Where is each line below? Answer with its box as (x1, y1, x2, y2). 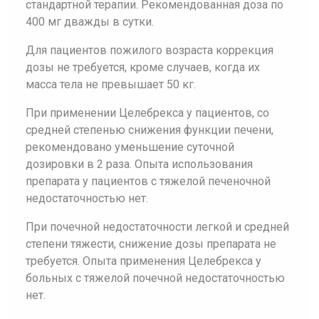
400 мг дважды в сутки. (26, 15, 154, 28)
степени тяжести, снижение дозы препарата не (26, 237, 276, 251)
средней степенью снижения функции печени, (26, 123, 273, 137)
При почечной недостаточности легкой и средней (26, 220, 289, 234)
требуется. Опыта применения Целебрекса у (26, 254, 261, 268)
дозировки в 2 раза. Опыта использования (26, 157, 253, 171)
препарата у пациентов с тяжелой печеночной (26, 174, 271, 188)
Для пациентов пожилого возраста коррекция (26, 43, 273, 57)
